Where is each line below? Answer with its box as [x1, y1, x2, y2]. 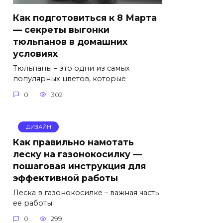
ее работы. [13, 198, 54, 208]
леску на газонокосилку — [13, 148, 142, 159]
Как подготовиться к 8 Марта [13, 12, 157, 23]
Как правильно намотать [13, 136, 134, 147]
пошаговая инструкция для [13, 160, 146, 171]
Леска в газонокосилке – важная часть [13, 188, 159, 197]
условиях [13, 48, 58, 59]
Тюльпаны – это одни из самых [13, 64, 130, 73]
